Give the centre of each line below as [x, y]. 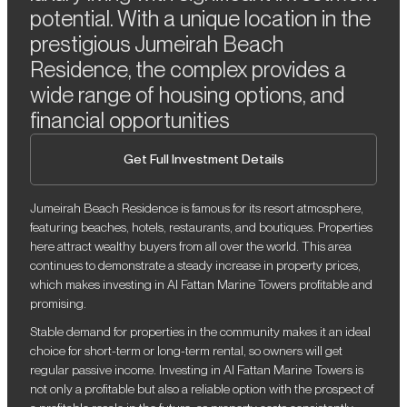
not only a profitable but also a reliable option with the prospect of [202, 389]
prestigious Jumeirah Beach [157, 45]
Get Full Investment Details [203, 159]
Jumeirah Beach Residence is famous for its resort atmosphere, [197, 208]
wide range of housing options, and [187, 95]
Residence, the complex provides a [188, 70]
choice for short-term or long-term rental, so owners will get [186, 351]
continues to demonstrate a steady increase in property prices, [195, 266]
